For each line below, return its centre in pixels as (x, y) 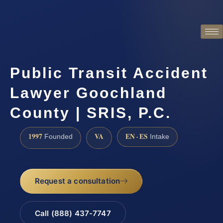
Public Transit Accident (109, 73)
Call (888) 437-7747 (73, 213)
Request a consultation (77, 181)
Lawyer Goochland (88, 93)
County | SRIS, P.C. (91, 113)
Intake (159, 137)
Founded (57, 137)
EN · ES (137, 137)
